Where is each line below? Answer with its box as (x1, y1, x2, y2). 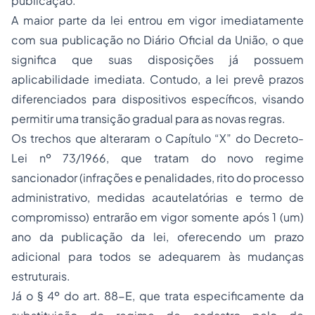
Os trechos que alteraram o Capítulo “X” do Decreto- (11, 131, 304, 146)
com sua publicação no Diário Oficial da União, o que (11, 32, 304, 48)
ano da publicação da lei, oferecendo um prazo (11, 229, 304, 245)
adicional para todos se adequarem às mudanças (11, 249, 304, 264)
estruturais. (11, 269, 70, 284)
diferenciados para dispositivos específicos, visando (11, 91, 304, 107)
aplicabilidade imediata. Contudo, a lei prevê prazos (11, 72, 304, 87)
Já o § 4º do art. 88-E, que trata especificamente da (11, 288, 304, 304)
